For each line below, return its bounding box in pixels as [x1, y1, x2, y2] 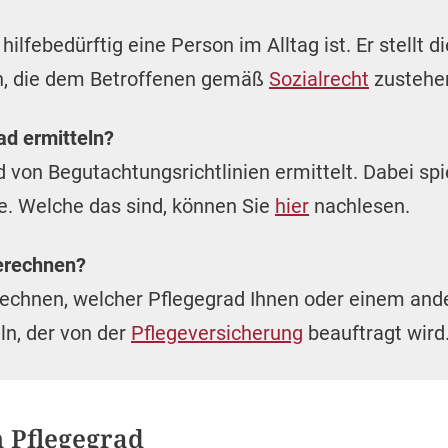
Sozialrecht [269, 67, 369, 91]
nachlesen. [309, 194, 410, 218]
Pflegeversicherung [131, 321, 303, 345]
